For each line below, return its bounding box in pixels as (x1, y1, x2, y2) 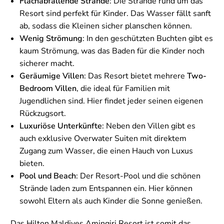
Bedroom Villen (19, 82, 76, 94)
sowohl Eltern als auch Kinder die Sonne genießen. (19, 195, 202, 206)
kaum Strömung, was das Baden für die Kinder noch (19, 45, 204, 56)
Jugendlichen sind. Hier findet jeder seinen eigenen (19, 95, 203, 106)
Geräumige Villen (19, 70, 84, 81)
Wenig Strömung (19, 32, 82, 44)
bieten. (19, 157, 44, 169)
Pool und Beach (19, 170, 76, 181)
